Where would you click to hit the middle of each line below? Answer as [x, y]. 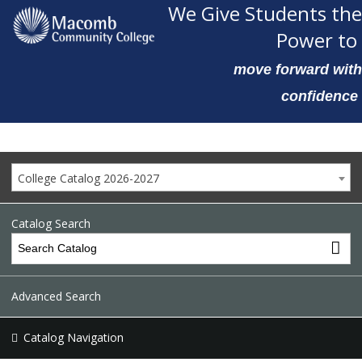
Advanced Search [56, 296]
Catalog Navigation [74, 337]
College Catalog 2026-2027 [88, 178]
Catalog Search [51, 223]
